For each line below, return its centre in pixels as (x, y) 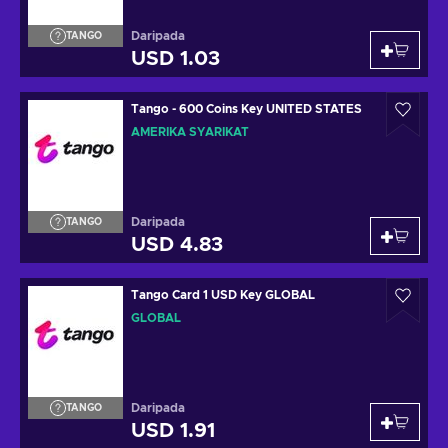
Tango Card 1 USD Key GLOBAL (223, 295)
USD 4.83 (177, 245)
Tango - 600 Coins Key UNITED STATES (270, 109)
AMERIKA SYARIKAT (190, 132)
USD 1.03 (175, 59)
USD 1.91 (173, 431)
